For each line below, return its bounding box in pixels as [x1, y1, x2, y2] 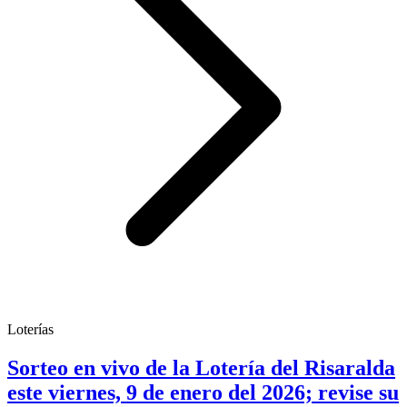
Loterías [7, 321, 54, 337]
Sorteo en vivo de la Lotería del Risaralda [7, 355, 395, 380]
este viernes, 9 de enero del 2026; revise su [7, 380, 399, 404]
